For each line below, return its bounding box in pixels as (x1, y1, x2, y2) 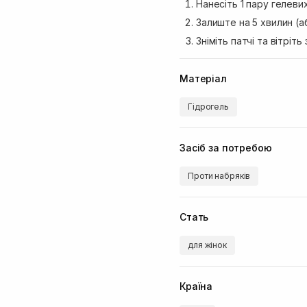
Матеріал (180, 72, 227, 84)
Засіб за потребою (180, 141, 272, 153)
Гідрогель (188, 101, 229, 112)
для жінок (188, 240, 227, 250)
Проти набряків (188, 171, 251, 181)
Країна (180, 280, 213, 292)
